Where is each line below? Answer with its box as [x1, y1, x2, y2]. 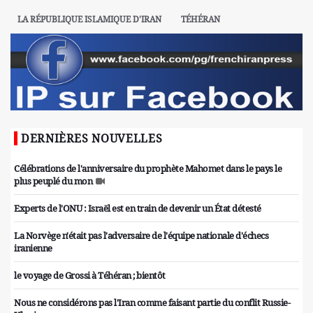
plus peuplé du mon [14, 175, 92, 188]
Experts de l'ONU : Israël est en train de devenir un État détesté [14, 202, 261, 215]
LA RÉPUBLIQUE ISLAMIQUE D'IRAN [17, 13, 161, 26]
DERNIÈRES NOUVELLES [21, 131, 163, 147]
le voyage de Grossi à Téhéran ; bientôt [14, 269, 166, 282]
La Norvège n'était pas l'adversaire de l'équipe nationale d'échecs [14, 229, 268, 242]
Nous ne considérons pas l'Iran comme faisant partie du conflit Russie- [14, 296, 290, 310]
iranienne [14, 242, 52, 255]
